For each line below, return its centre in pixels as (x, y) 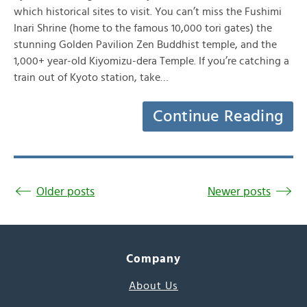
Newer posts (239, 192)
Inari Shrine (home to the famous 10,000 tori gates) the (143, 28)
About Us (153, 286)
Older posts (65, 192)
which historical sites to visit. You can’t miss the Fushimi (148, 12)
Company (153, 259)
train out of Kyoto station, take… (91, 77)
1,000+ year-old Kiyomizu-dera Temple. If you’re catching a (151, 61)
